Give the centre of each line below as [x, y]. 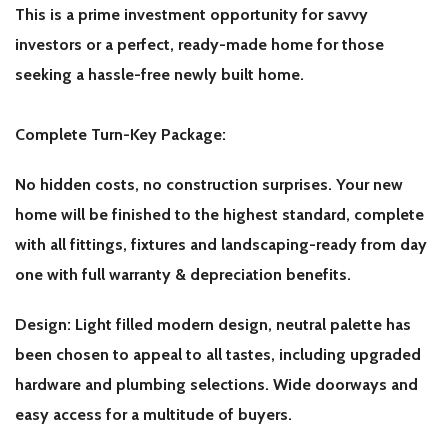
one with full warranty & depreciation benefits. [183, 275]
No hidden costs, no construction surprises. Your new [209, 185]
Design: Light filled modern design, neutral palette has [213, 325]
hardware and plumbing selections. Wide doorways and [216, 385]
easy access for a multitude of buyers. [153, 415]
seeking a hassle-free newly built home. [159, 75]
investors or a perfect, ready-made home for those [199, 45]
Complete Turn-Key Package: [122, 135]
